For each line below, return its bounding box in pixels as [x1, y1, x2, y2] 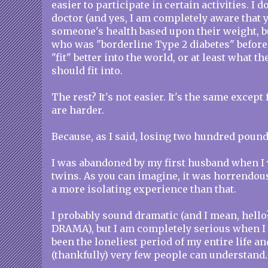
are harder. [51, 104, 104, 116]
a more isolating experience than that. [51, 183, 236, 195]
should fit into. [51, 65, 123, 77]
